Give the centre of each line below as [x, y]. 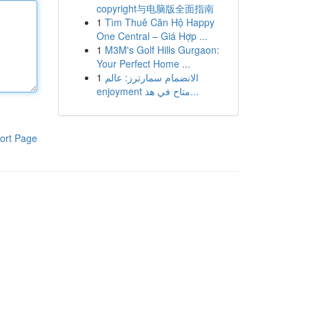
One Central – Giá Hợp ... [152, 36]
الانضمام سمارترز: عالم [151, 77]
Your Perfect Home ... [143, 63]
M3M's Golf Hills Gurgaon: [162, 50]
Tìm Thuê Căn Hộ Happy [159, 22]
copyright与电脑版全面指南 [155, 8]
